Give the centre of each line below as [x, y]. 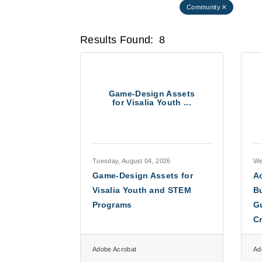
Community [204, 7]
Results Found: [117, 40]
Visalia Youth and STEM [142, 190]
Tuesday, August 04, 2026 [132, 161]
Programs [112, 205]
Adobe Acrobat [115, 249]
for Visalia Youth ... [152, 102]
